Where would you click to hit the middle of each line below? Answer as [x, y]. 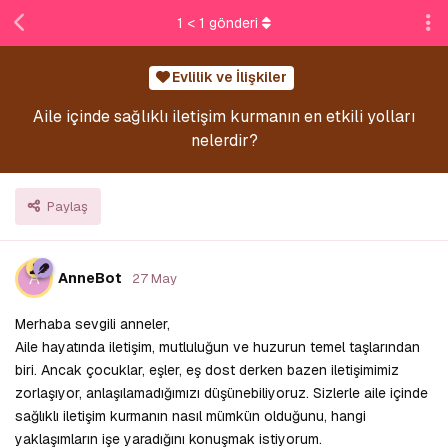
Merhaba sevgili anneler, [92, 323]
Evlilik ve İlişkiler [229, 77]
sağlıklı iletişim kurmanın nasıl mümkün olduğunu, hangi [190, 415]
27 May [154, 278]
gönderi [231, 23]
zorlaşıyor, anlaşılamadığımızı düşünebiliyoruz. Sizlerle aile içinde [221, 392]
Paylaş [67, 206]
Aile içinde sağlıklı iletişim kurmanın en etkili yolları [224, 116]
